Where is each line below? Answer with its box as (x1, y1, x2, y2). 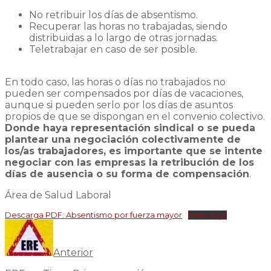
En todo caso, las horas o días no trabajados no (5, 76, 226, 88)
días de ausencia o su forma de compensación (5, 168, 249, 180)
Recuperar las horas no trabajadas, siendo (29, 20, 227, 32)
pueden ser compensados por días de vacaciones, (5, 87, 243, 99)
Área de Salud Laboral (5, 189, 111, 201)
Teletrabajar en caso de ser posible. (29, 43, 197, 55)
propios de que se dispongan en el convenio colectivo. (5, 110, 265, 122)
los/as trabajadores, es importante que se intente (5, 145, 263, 157)
